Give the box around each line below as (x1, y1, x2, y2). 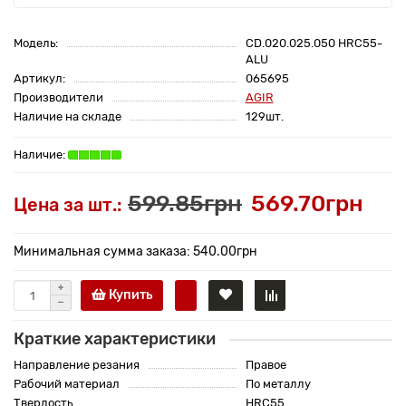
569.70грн (251, 189, 363, 217)
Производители (14, 91, 103, 105)
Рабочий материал (14, 377, 120, 391)
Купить (106, 287, 152, 304)
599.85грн (128, 189, 242, 217)
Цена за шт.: (14, 194, 122, 217)
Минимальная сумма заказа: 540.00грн (14, 244, 257, 260)
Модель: (14, 36, 58, 51)
